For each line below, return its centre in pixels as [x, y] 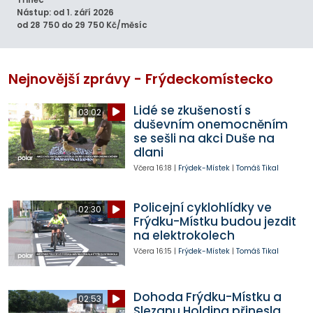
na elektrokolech [184, 236]
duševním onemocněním [210, 124]
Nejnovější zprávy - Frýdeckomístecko [141, 79]
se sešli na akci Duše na [204, 138]
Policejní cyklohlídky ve [202, 208]
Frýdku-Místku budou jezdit [214, 222]
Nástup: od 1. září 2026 [65, 13]
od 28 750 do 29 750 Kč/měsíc [82, 26]
